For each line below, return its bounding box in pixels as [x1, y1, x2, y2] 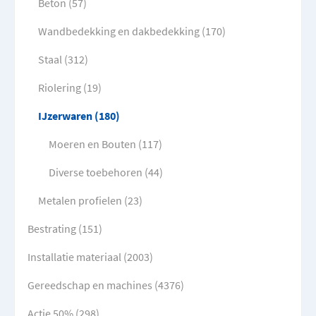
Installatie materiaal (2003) [28, 250, 153, 265]
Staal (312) [38, 52, 88, 67]
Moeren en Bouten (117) [49, 137, 162, 152]
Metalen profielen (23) [38, 193, 142, 208]
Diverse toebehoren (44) [49, 165, 163, 180]
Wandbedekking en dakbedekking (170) [38, 24, 226, 39]
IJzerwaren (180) [38, 109, 120, 123]
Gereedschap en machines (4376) [28, 278, 184, 293]
